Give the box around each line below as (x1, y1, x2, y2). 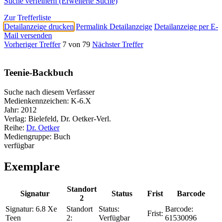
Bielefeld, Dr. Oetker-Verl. (28, 114, 111, 123)
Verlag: (4, 114, 26, 123)
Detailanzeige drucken (4, 22, 74, 31)
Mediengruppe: (4, 132, 54, 141)
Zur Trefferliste (4, 13, 51, 22)
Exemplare (4, 160, 60, 173)
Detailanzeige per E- (154, 22, 218, 31)
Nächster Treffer (92, 40, 143, 49)
